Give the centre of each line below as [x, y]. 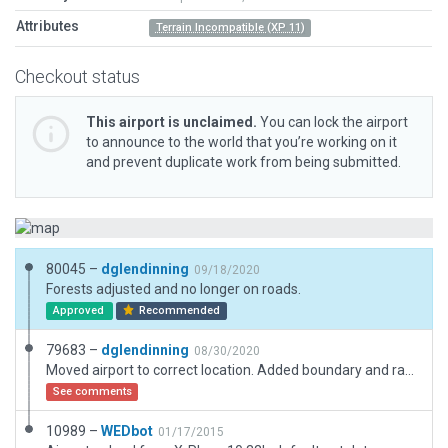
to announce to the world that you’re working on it [241, 142]
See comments [92, 391]
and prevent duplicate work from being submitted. [243, 162]
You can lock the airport [332, 122]
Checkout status [77, 76]
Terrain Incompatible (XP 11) [230, 27]
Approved [79, 310]
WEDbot [127, 431]
